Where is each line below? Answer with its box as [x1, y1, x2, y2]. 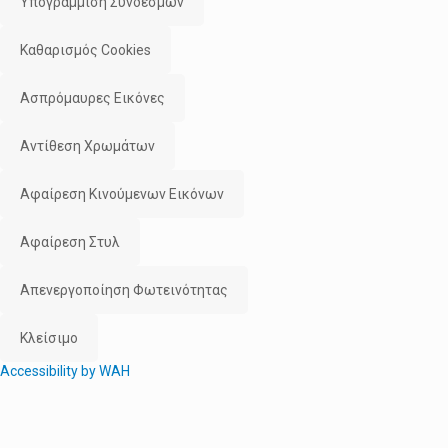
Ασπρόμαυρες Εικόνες [20, 90, 165, 106]
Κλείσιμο [20, 330, 78, 346]
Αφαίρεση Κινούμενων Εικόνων [20, 186, 224, 202]
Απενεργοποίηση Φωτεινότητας [20, 282, 228, 298]
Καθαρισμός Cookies [20, 42, 151, 58]
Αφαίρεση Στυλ [20, 234, 120, 250]
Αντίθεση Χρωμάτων [20, 138, 155, 154]
